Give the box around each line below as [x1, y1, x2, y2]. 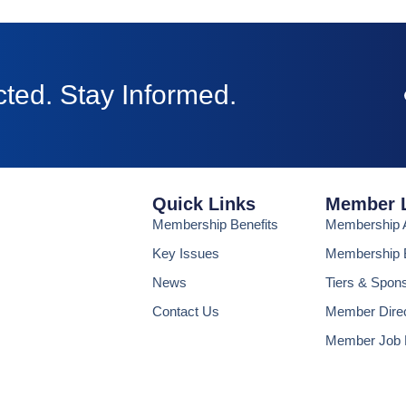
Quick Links [151, 193, 256, 214]
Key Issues [151, 245, 219, 261]
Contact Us [151, 303, 219, 319]
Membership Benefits [151, 216, 278, 232]
